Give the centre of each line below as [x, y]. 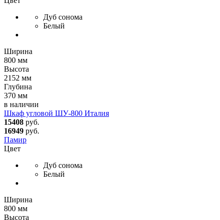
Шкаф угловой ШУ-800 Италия [56, 113]
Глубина [18, 86]
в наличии [21, 104]
